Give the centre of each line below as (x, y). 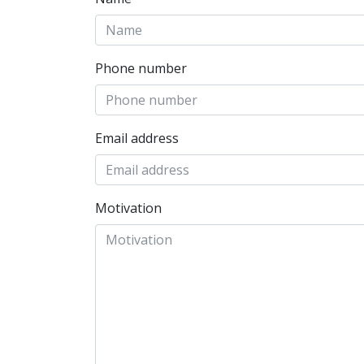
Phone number (141, 68)
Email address (137, 138)
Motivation (128, 208)
